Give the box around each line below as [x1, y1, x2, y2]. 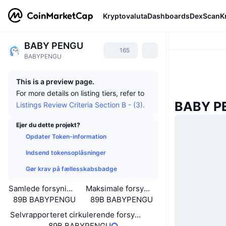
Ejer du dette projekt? [16, 121, 80, 129]
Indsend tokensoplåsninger [26, 149, 106, 156]
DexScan [190, 11, 220, 20]
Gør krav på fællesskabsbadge [26, 165, 117, 173]
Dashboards [147, 11, 190, 20]
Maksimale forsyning [85, 184, 159, 193]
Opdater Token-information [26, 133, 106, 140]
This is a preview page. [16, 77, 94, 86]
